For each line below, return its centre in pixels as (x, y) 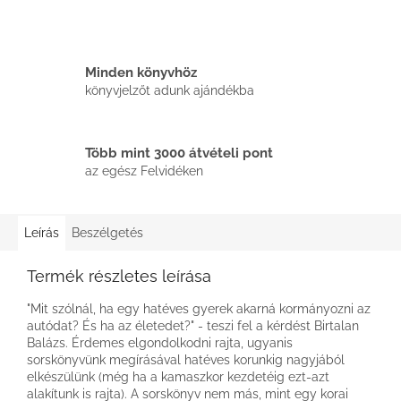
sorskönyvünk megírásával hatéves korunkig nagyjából (186, 359)
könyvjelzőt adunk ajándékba (170, 91)
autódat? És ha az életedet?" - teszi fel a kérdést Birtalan (193, 325)
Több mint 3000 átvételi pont (179, 154)
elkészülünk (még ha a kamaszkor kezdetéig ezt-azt (178, 376)
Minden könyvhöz (141, 73)
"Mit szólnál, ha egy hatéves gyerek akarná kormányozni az (199, 308)
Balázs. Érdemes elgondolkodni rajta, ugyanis (160, 342)
